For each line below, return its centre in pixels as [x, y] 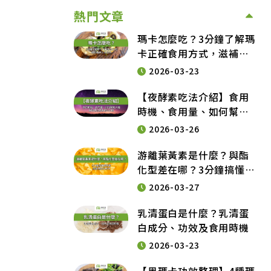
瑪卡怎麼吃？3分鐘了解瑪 [196, 39]
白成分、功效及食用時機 [193, 227]
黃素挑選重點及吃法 [183, 184]
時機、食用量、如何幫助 [193, 111]
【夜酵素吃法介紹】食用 [193, 97]
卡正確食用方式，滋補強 [193, 53]
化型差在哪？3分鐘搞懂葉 [196, 169]
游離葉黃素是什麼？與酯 [193, 155]
